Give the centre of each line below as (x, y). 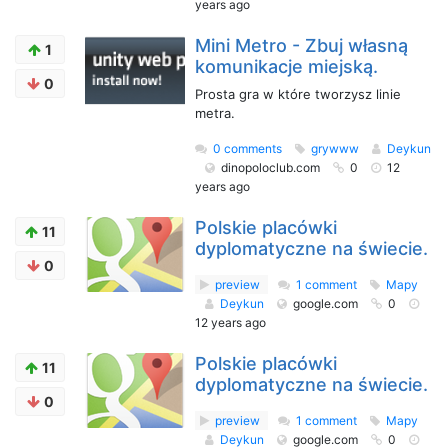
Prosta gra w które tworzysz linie (298, 94)
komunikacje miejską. (286, 66)
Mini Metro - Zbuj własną (301, 45)
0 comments (247, 148)
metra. (215, 113)
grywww (336, 148)
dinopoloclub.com (272, 167)
